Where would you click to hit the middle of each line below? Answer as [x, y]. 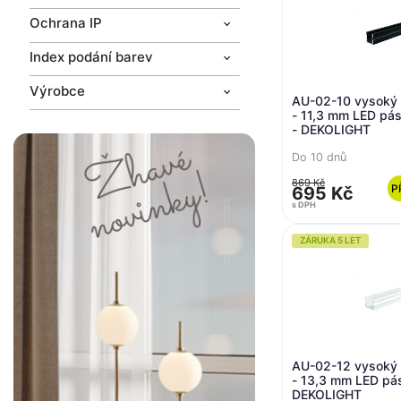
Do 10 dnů [319, 157]
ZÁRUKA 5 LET [330, 240]
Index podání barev [91, 57]
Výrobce [57, 90]
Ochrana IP [65, 23]
